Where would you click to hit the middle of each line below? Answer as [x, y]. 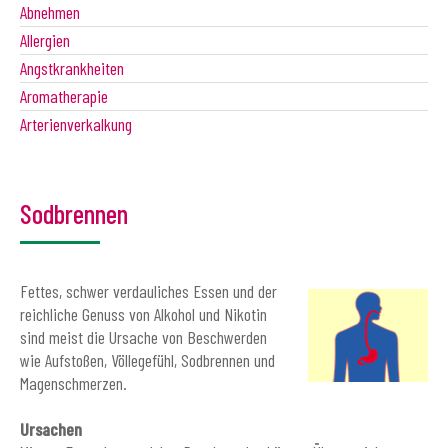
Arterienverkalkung [76, 123]
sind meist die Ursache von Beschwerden [143, 336]
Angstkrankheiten [72, 67]
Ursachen [51, 428]
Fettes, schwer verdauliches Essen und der [148, 290]
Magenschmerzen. [73, 382]
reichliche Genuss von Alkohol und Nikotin [143, 313]
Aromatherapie [64, 95]
